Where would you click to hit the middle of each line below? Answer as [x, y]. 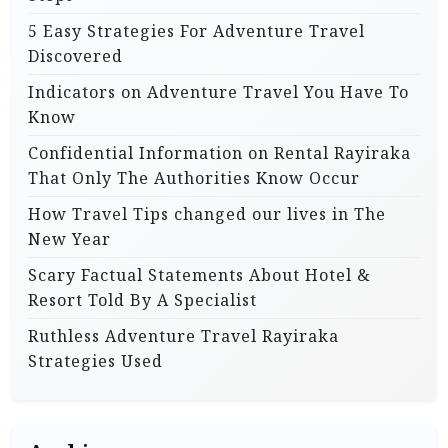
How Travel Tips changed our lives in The [207, 214]
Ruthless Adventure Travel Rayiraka [183, 336]
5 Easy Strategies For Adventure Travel [196, 31]
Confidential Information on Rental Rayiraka [219, 153]
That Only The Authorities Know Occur [194, 178]
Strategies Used [95, 361]
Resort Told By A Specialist [142, 300]
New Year [69, 239]
